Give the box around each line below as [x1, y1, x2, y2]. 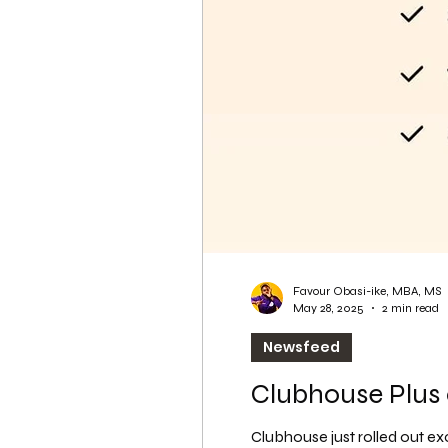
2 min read [382, 300, 439, 315]
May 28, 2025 [293, 300, 364, 315]
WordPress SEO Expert [211, 9, 402, 33]
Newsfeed [263, 337, 340, 357]
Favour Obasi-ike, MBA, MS [293, 284, 441, 298]
